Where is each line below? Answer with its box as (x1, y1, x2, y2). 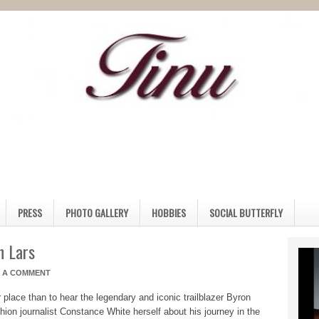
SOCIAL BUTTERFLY (209, 205, 283, 220)
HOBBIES (152, 205, 186, 220)
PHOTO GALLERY (66, 205, 128, 220)
